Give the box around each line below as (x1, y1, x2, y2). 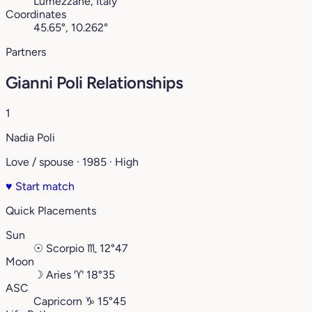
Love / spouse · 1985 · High (6, 155, 139, 169)
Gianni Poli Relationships (6, 72, 182, 93)
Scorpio (46, 242, 84, 256)
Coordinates (6, 8, 66, 22)
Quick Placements (6, 204, 96, 218)
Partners (6, 45, 46, 59)
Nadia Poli (6, 131, 55, 145)
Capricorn (33, 295, 82, 309)
